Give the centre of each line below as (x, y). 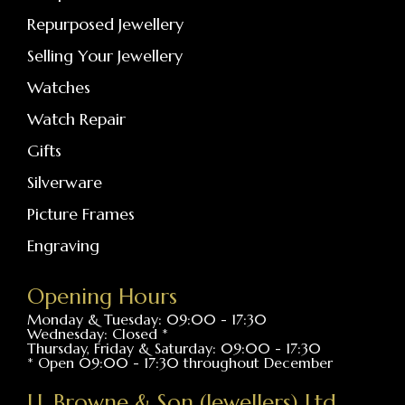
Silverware (65, 182)
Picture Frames (81, 213)
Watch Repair (76, 118)
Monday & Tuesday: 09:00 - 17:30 (147, 319)
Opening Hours (102, 296)
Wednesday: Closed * (98, 333)
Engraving (63, 245)
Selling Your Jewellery (105, 55)
